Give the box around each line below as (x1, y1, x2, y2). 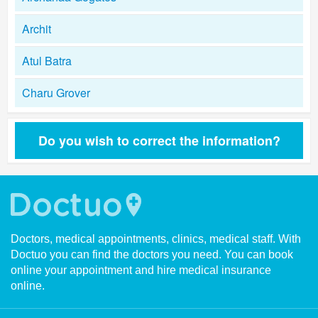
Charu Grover (22, 84, 90, 101)
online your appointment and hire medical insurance (11, 264, 271, 276)
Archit (22, 21, 51, 37)
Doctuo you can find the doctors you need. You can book (11, 248, 293, 261)
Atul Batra (22, 53, 72, 69)
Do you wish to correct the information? (38, 131, 280, 150)
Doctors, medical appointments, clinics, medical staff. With (11, 233, 301, 245)
